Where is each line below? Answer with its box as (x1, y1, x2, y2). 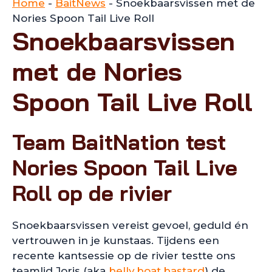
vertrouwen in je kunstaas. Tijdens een (12, 234, 219, 246)
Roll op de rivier (12, 180, 172, 206)
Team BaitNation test (12, 129, 226, 155)
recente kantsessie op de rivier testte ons (12, 250, 236, 262)
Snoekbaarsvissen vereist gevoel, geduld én (12, 219, 248, 231)
